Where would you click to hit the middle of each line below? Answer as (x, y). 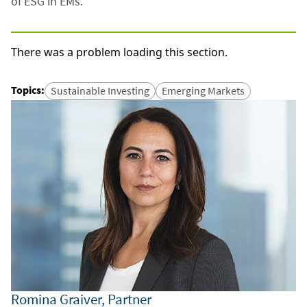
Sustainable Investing (100, 90)
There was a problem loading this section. (119, 52)
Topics (26, 90)
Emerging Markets (203, 90)
